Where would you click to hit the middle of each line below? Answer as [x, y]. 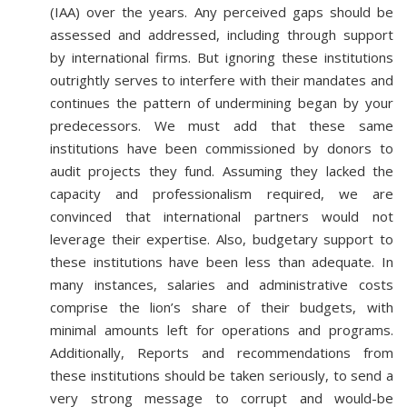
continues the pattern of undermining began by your [222, 103]
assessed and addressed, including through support [222, 35]
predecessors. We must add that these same [222, 125]
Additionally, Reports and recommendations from [222, 352]
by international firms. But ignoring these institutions [222, 57]
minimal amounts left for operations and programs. [222, 330]
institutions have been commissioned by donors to [222, 148]
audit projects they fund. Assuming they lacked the [222, 171]
